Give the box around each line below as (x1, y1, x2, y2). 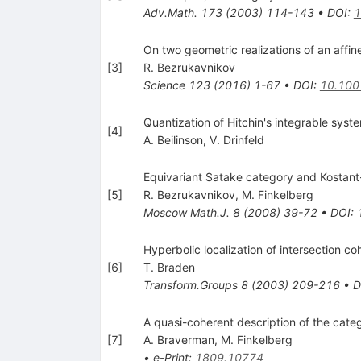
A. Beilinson (143, 132, 203, 147)
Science (143, 77, 185, 92)
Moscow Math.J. (143, 205, 230, 219)
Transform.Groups (143, 277, 238, 292)
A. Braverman (143, 332, 214, 346)
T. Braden (143, 259, 195, 274)
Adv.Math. (143, 5, 197, 19)
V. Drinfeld (209, 132, 264, 147)
